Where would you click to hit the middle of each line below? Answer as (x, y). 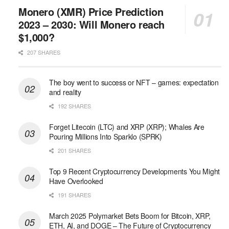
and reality (65, 92)
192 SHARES (74, 106)
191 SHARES (74, 195)
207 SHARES (43, 52)
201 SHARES (74, 151)
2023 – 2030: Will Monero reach (92, 25)
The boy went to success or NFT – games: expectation (134, 83)
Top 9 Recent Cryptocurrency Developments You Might (135, 171)
